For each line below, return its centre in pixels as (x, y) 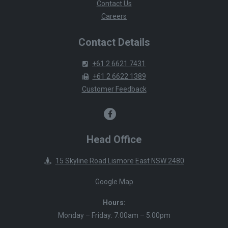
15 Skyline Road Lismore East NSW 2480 (120, 161)
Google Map (114, 181)
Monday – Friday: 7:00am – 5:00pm (114, 215)
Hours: (114, 202)
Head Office (114, 139)
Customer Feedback (114, 89)
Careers (114, 16)
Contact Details (114, 42)
